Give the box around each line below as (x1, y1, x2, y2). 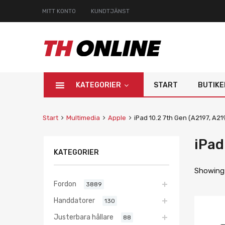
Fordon (54, 179, 76, 188)
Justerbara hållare (54, 212, 114, 221)
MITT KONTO (42, 7, 76, 15)
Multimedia (66, 114, 100, 122)
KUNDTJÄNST (91, 7, 130, 15)
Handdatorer (54, 196, 95, 204)
